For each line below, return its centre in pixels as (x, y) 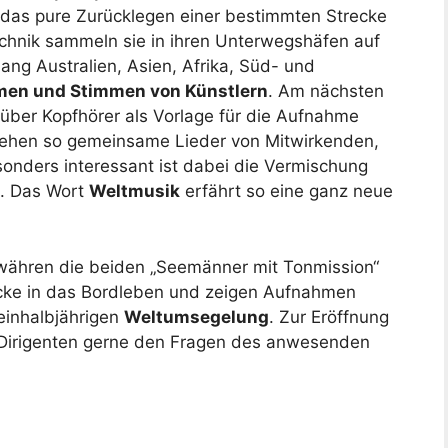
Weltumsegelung (196, 316)
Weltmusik (134, 191)
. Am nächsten (326, 91)
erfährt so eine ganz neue (286, 191)
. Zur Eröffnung (329, 316)
